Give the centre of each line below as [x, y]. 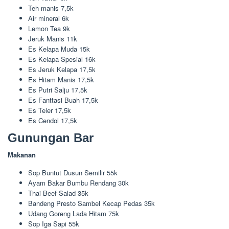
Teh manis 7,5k [51, 8]
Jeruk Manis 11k [53, 38]
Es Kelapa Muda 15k [59, 49]
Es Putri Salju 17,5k [58, 89]
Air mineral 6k [49, 18]
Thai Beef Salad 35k [58, 193]
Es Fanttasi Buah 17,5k [63, 100]
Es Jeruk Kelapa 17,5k [62, 69]
